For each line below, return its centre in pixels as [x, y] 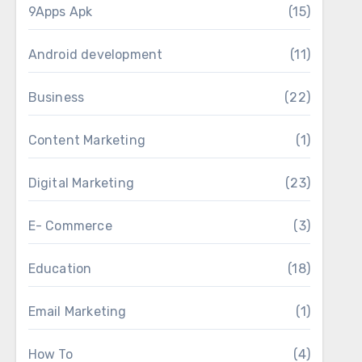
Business [56, 97]
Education [60, 269]
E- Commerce [70, 226]
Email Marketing [77, 311]
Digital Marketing [81, 183]
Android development [95, 55]
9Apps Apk [60, 12]
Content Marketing [87, 140]
